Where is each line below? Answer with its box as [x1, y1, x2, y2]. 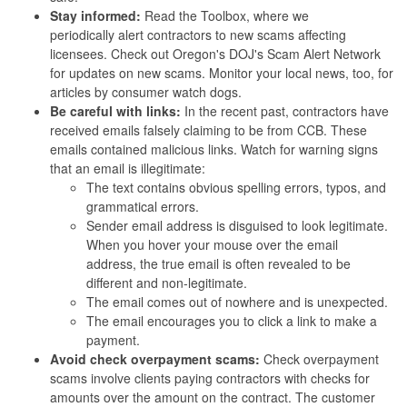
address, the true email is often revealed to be [86, 253, 351, 273]
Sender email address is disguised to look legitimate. [86, 215, 388, 234]
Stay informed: [50, 5, 141, 25]
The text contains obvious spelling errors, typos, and [86, 177, 386, 196]
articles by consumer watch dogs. [50, 82, 245, 101]
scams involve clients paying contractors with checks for [50, 368, 370, 387]
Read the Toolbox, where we [141, 5, 309, 25]
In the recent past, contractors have [181, 101, 389, 120]
